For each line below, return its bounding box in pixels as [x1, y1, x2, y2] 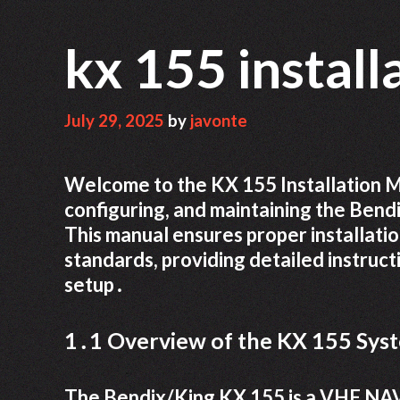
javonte [190, 111, 247, 131]
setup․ [64, 272, 124, 297]
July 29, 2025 [64, 111, 164, 131]
